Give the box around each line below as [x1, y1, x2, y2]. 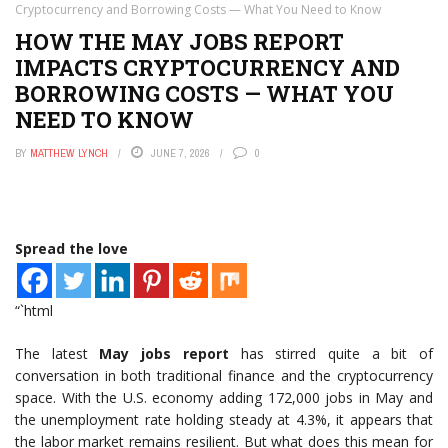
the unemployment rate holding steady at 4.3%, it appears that [15, 410, 433, 429]
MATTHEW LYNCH [30, 146, 108, 160]
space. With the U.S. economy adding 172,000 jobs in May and [15, 388, 433, 407]
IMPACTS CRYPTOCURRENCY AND [15, 53, 400, 82]
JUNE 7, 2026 [151, 146, 210, 160]
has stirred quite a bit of [228, 344, 434, 363]
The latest [15, 344, 100, 363]
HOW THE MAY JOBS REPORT [15, 27, 344, 56]
